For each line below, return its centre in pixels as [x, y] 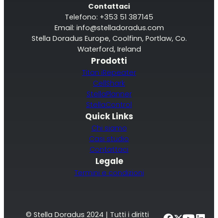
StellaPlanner [109, 94]
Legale [109, 161]
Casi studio [109, 139]
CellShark [109, 83]
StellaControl [109, 105]
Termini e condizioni [109, 173]
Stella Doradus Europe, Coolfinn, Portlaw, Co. [109, 39]
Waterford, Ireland [109, 49]
